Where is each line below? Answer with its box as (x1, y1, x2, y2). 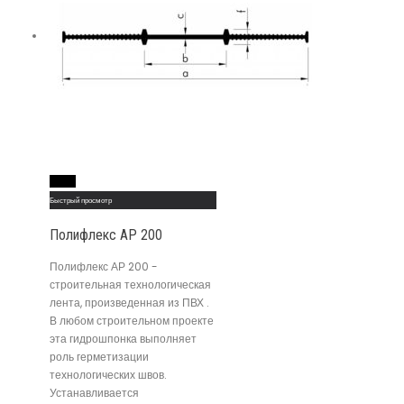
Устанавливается (50, 385, 139, 401)
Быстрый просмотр (50, 195, 112, 207)
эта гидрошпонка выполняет (50, 331, 197, 347)
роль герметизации (50, 349, 149, 365)
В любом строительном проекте (50, 313, 214, 329)
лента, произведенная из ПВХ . (50, 295, 209, 311)
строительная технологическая (50, 277, 211, 293)
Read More (50, 176, 75, 188)
